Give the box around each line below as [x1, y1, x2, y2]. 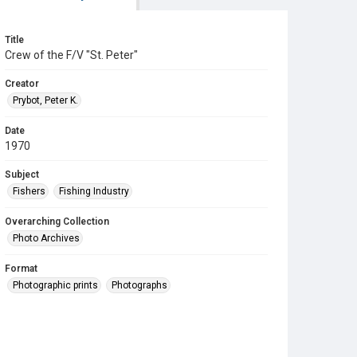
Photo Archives [13, 233, 80, 244]
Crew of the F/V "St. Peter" [5, 49, 138, 61]
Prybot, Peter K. [13, 95, 78, 106]
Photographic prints [13, 280, 98, 291]
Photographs [112, 280, 167, 291]
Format [5, 263, 37, 274]
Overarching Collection [5, 216, 109, 227]
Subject [5, 169, 39, 180]
